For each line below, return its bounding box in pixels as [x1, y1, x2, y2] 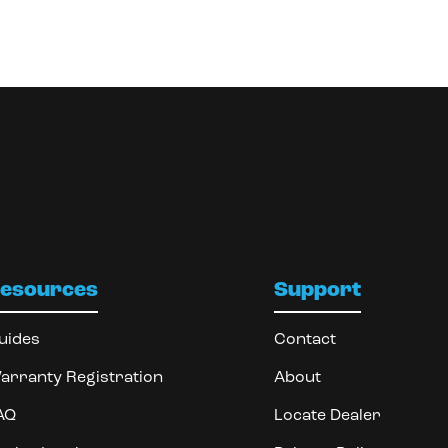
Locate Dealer [273, 407, 381, 424]
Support [273, 279, 361, 301]
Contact [273, 331, 336, 348]
